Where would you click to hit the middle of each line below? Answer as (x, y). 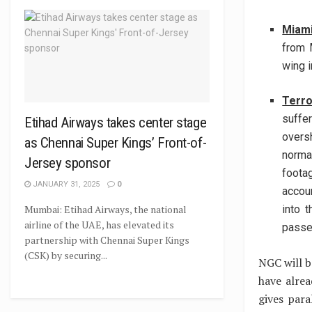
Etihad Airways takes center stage (116, 123)
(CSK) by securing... (66, 255)
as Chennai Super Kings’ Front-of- (116, 143)
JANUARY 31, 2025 (65, 184)
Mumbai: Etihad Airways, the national (106, 209)
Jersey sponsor (68, 163)
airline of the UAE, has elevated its (99, 225)
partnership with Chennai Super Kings (107, 240)
